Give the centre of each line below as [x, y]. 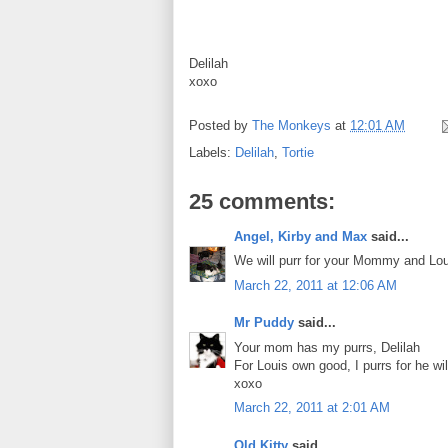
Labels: [212, 152]
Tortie [298, 152]
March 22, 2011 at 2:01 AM [312, 408]
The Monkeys [291, 125]
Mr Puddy [264, 323]
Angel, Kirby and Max [300, 236]
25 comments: [262, 201]
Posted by [220, 125]
